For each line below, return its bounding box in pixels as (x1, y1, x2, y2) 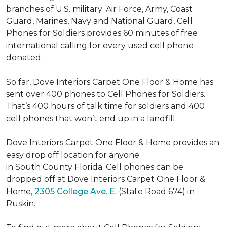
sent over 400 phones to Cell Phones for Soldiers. (6, 89, 205, 99)
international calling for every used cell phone (6, 41, 194, 50)
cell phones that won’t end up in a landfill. (6, 113, 177, 123)
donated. (6, 53, 43, 62)
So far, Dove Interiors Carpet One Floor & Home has (6, 77, 213, 87)
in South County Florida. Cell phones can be (6, 162, 183, 172)
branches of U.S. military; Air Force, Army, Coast (6, 4, 193, 14)
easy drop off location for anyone (6, 150, 139, 160)
